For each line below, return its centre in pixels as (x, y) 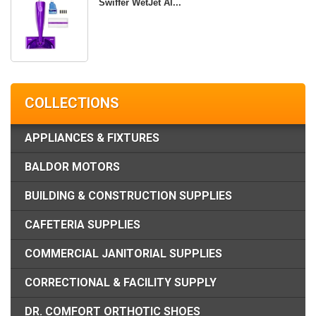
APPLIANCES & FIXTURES (92, 138)
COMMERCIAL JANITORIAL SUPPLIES (123, 253)
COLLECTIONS (72, 103)
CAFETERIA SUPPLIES (83, 224)
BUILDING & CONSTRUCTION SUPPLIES (128, 195)
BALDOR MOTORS (72, 166)
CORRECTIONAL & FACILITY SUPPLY (121, 282)
